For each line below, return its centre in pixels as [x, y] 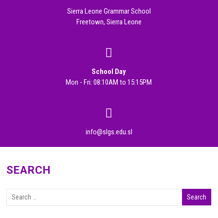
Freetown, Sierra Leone [109, 22]
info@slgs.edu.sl [109, 132]
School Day [109, 71]
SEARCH [29, 170]
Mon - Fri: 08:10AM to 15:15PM [109, 82]
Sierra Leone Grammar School [109, 11]
